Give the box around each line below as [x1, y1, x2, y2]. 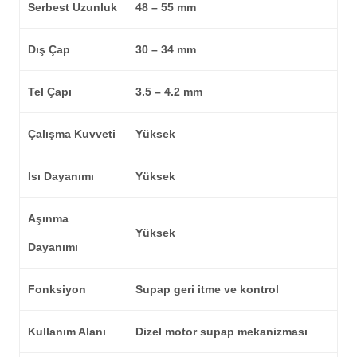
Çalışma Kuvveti [28, 127, 116, 140]
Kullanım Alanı [28, 325, 106, 338]
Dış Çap [28, 43, 70, 56]
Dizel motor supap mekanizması [135, 325, 308, 338]
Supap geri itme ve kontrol [135, 283, 279, 296]
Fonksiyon [28, 283, 86, 296]
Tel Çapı [28, 85, 72, 98]
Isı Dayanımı [28, 170, 94, 182]
